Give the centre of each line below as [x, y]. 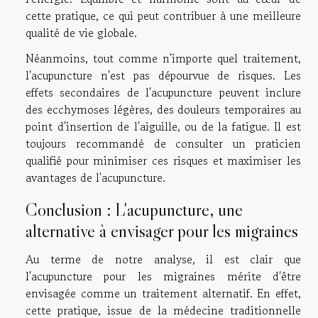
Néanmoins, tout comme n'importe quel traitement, [163, 59]
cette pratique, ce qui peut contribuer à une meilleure [163, 16]
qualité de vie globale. [81, 33]
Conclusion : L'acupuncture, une [134, 210]
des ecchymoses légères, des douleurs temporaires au [163, 110]
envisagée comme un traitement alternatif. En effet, [163, 294]
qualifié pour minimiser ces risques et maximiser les [163, 161]
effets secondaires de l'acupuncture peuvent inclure [163, 93]
